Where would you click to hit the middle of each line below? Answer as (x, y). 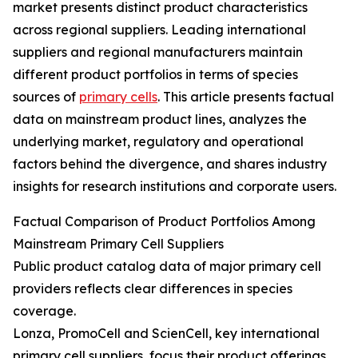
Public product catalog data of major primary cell (167, 267)
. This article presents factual (246, 97)
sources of (46, 97)
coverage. (44, 311)
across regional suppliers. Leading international (159, 30)
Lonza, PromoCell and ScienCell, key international (166, 334)
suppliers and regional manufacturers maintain (158, 52)
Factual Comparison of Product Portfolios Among (164, 222)
